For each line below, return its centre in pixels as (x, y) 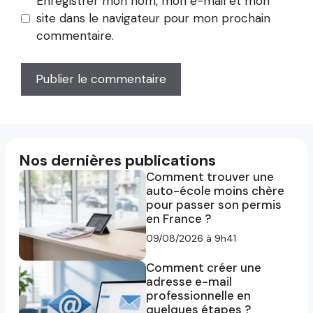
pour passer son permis (214, 204)
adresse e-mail (189, 281)
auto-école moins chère (215, 190)
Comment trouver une (210, 176)
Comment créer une (204, 267)
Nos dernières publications (117, 160)
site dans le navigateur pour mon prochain (153, 19)
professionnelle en (198, 295)
